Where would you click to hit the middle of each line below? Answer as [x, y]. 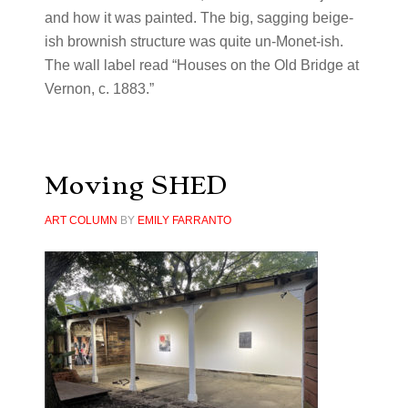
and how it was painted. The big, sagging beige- [199, 18]
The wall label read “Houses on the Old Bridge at [201, 65]
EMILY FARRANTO [184, 220]
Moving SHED [135, 185]
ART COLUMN [81, 220]
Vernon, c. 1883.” [99, 89]
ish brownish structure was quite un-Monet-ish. [194, 41]
